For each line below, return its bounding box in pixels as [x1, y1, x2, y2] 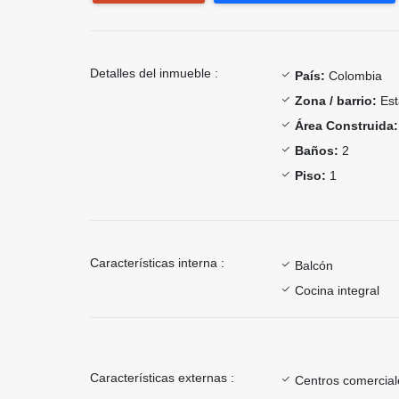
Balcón [295, 257, 333, 273]
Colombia [325, 68, 382, 83]
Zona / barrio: [295, 93, 377, 108]
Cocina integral [295, 282, 379, 297]
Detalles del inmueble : [90, 65, 218, 80]
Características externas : [90, 370, 234, 385]
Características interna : [90, 255, 224, 270]
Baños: [295, 142, 338, 158]
